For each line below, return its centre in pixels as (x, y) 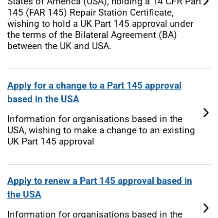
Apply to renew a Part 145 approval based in (100, 181)
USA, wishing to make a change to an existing (101, 130)
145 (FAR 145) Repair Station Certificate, (91, 12)
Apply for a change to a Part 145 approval (94, 85)
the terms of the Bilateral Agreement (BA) (92, 35)
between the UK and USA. (59, 46)
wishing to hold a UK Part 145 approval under (100, 23)
